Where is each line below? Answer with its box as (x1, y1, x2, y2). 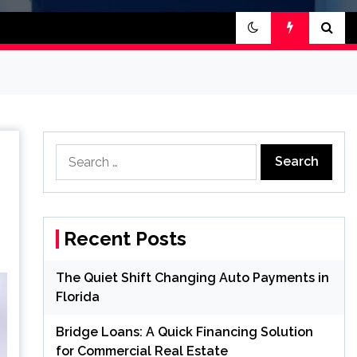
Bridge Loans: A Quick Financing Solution (55, 324, 313, 339)
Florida (55, 288, 100, 304)
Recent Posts (63, 226, 186, 250)
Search (54, 144, 96, 160)
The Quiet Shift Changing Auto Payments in (55, 269, 329, 285)
